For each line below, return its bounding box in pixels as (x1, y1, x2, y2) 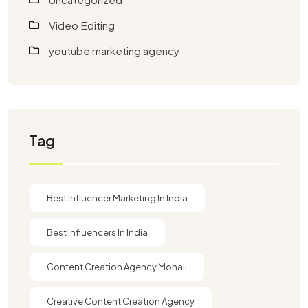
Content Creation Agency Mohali (47, 261, 188, 273)
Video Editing (49, 19, 115, 32)
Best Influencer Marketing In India (47, 192, 188, 204)
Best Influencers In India (47, 227, 148, 239)
